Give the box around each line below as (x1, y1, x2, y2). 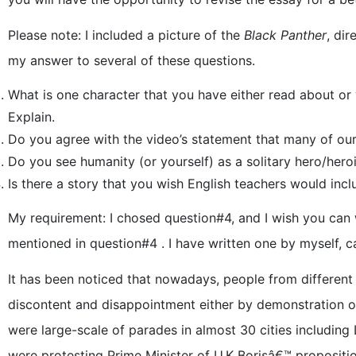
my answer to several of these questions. (8, 52, 255, 68)
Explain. (8, 108, 55, 125)
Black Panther (244, 26, 327, 43)
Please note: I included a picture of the (8, 26, 244, 43)
